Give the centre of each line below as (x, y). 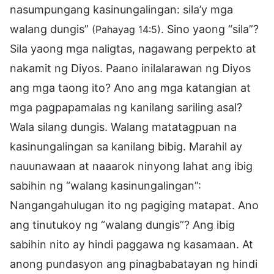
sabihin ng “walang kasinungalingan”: (106, 185)
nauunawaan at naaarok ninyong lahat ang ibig (131, 166)
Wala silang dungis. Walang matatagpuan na (123, 127)
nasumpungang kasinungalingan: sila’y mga (121, 9)
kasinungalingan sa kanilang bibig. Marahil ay (126, 146)
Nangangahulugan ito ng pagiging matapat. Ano (134, 205)
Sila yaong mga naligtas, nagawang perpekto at (133, 48)
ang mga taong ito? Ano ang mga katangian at (130, 87)
